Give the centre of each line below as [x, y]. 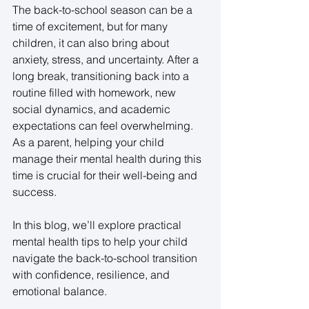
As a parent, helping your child [90, 142]
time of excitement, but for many [91, 27]
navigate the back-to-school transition [106, 258]
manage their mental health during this [108, 159]
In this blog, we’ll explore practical [98, 225]
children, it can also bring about [92, 43]
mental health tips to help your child [101, 242]
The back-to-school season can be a [104, 10]
